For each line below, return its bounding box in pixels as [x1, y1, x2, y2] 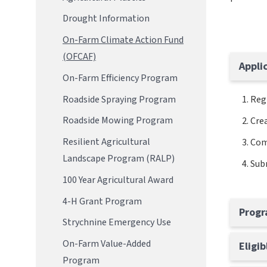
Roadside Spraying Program [63, 92, 176, 106]
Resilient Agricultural [63, 135, 150, 149]
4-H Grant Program [63, 194, 142, 208]
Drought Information [63, 12, 150, 26]
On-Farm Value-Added [63, 237, 151, 251]
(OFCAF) [63, 50, 96, 64]
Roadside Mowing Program [63, 114, 173, 128]
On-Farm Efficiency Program [63, 71, 178, 85]
